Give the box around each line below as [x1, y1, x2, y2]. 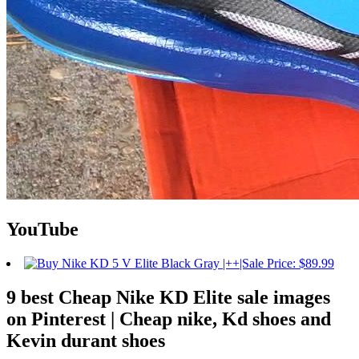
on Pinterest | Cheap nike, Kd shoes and [6, 309, 331, 330]
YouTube [6, 219, 79, 240]
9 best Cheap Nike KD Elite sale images [6, 287, 330, 309]
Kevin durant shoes [6, 330, 165, 352]
